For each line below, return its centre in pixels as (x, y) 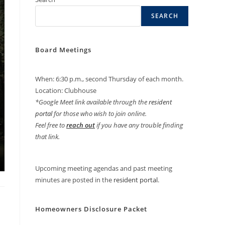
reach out (81, 125)
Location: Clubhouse (66, 90)
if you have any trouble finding (139, 125)
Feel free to (51, 125)
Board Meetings (63, 50)
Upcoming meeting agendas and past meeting (104, 168)
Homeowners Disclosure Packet (91, 209)
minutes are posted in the (74, 180)
